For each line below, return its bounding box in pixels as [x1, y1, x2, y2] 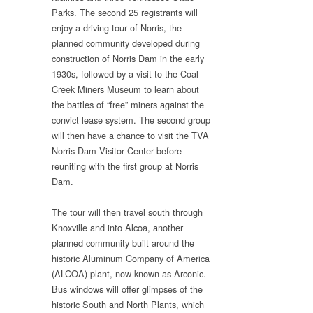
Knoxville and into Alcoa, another [52, 221, 183, 235]
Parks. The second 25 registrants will [52, 5, 198, 19]
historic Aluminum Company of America [52, 252, 210, 265]
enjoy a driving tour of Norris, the [52, 20, 182, 34]
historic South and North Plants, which [52, 298, 204, 312]
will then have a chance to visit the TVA [52, 128, 209, 142]
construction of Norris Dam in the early [52, 51, 204, 65]
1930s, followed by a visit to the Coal [52, 66, 198, 80]
